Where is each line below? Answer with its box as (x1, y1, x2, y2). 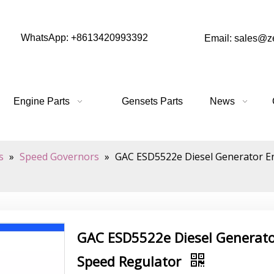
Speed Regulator (77, 251, 185, 270)
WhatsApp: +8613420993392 (21, 32, 148, 43)
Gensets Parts (122, 95, 183, 106)
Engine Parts (13, 95, 70, 106)
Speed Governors (20, 149, 99, 163)
